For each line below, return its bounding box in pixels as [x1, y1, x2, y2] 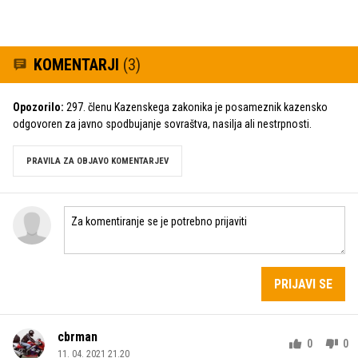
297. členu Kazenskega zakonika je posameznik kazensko [64, 100, 328, 113]
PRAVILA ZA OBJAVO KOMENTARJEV [26, 155, 169, 166]
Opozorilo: [13, 100, 64, 113]
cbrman [58, 328, 97, 344]
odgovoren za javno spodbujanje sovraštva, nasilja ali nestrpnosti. [13, 117, 312, 130]
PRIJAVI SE [274, 276, 332, 292]
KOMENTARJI [34, 54, 123, 74]
